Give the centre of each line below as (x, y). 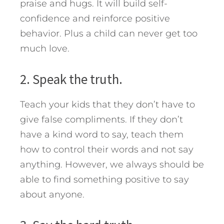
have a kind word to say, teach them (102, 134)
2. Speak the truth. (71, 79)
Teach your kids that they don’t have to (107, 104)
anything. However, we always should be (112, 164)
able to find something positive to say (104, 179)
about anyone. (52, 194)
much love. (45, 48)
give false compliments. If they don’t (101, 119)
